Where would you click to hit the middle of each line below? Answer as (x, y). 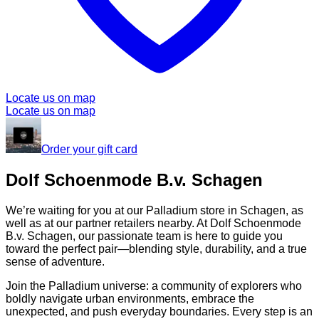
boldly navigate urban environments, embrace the (130, 299)
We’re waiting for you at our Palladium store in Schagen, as (155, 211)
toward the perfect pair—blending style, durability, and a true (156, 249)
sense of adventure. (55, 262)
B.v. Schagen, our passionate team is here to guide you (144, 236)
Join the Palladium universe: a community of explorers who (154, 286)
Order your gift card (89, 150)
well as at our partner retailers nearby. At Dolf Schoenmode (153, 224)
